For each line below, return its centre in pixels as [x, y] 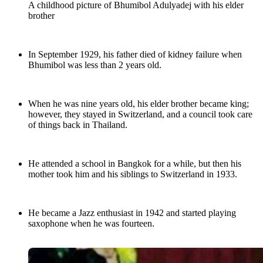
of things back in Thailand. [78, 125]
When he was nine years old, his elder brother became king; [139, 104]
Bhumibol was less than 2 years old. [95, 65]
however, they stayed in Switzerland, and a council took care [140, 114]
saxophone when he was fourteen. [91, 224]
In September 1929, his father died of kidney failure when [135, 55]
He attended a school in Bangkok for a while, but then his [135, 164]
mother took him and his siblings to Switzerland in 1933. [133, 174]
